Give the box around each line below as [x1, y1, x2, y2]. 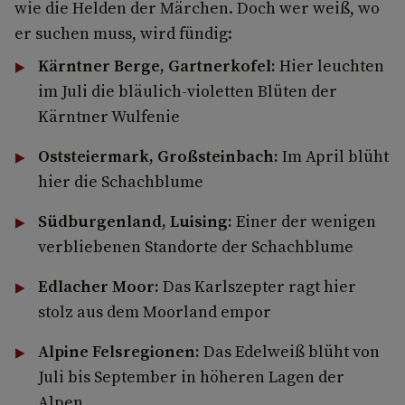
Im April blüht [278, 144, 389, 167]
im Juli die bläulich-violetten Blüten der [37, 79, 337, 102]
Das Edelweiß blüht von [199, 339, 380, 363]
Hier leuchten [275, 53, 384, 77]
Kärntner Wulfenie [37, 104, 180, 127]
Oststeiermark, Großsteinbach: [37, 144, 278, 167]
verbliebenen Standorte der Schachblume [37, 234, 353, 258]
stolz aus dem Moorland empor [37, 299, 271, 323]
